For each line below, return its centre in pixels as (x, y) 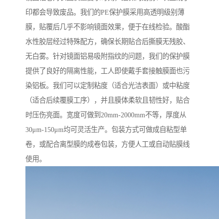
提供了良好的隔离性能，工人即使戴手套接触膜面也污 (108, 71)
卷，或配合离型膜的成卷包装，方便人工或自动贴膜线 (108, 144)
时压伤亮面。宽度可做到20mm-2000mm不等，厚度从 (106, 115)
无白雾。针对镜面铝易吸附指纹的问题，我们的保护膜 (108, 56)
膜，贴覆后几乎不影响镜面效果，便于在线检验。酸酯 (108, 27)
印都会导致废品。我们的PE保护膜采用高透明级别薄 (105, 12)
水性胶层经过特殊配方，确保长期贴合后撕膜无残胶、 (108, 42)
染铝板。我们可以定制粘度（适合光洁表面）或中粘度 (108, 86)
